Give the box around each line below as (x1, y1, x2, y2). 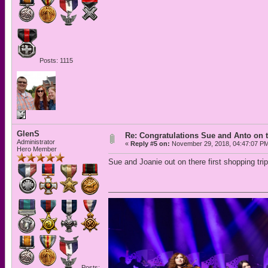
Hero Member (17, 145, 57, 153)
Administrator (17, 138, 55, 145)
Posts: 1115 (38, 57, 73, 64)
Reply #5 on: (130, 140, 170, 147)
